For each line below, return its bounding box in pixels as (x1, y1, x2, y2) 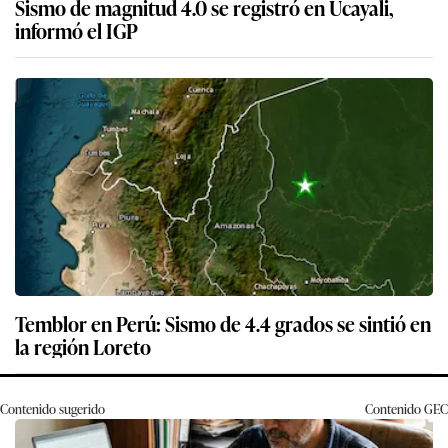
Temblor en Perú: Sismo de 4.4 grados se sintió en (15, 308, 431, 339)
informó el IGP (15, 15, 138, 46)
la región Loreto (15, 331, 151, 362)
